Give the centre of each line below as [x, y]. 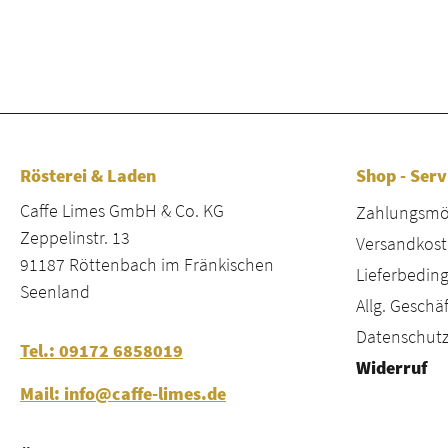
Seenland [55, 292]
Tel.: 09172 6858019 [101, 351]
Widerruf [391, 368]
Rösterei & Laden [88, 176]
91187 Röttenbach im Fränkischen [147, 265]
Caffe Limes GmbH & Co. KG [122, 211]
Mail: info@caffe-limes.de [123, 394]
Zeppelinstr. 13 [75, 238]
